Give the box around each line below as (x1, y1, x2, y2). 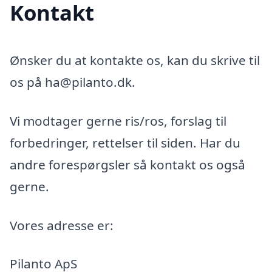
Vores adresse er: (10, 216, 114, 234)
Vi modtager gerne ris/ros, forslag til (10, 112, 226, 129)
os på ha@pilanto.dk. (10, 73, 135, 91)
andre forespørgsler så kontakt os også (10, 155, 245, 173)
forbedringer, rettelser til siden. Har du (10, 134, 240, 151)
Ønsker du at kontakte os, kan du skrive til (10, 52, 260, 69)
